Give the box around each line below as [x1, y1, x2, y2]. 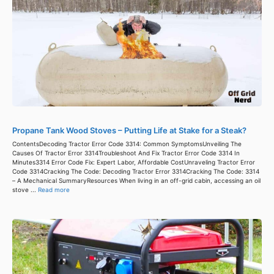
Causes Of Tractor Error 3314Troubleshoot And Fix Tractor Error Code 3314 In [12, 149, 240, 157]
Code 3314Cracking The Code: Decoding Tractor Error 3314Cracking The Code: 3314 [12, 168, 259, 176]
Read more [38, 186, 70, 194]
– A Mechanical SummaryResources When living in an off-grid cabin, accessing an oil [12, 177, 261, 185]
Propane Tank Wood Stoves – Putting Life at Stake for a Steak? [12, 125, 246, 136]
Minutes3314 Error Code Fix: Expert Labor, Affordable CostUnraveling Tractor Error [12, 158, 255, 166]
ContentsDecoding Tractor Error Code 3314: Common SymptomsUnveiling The [12, 140, 242, 148]
